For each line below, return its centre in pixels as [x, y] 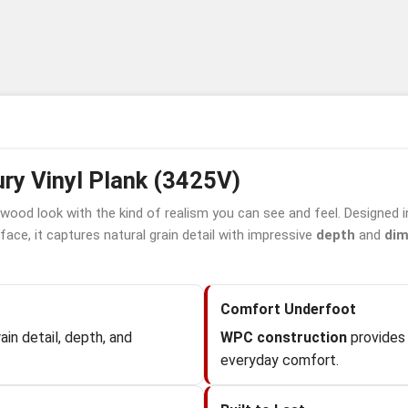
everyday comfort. [280, 360]
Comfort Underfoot [288, 309]
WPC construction [284, 337]
